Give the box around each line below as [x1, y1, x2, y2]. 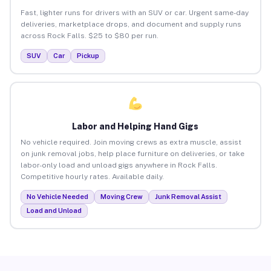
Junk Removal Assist [154, 192, 221, 200]
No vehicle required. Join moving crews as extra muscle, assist [20, 137, 241, 146]
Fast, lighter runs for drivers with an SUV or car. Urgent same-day [20, 8, 249, 17]
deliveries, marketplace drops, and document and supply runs [20, 19, 241, 28]
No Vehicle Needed [26, 192, 88, 200]
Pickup [76, 51, 99, 59]
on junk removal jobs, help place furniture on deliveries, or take [20, 149, 244, 158]
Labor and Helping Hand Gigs [72, 121, 199, 131]
